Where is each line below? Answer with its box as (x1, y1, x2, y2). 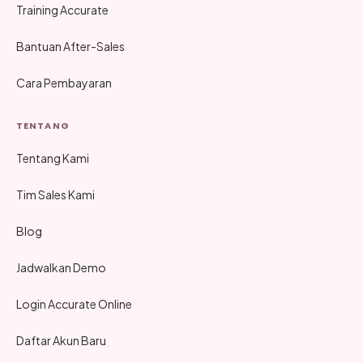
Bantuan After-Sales (16, 38, 125, 53)
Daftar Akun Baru (16, 332, 106, 348)
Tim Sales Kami (16, 186, 95, 202)
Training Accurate (16, 2, 109, 17)
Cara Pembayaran (16, 75, 112, 90)
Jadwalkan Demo (16, 259, 106, 275)
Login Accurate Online (16, 296, 132, 311)
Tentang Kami (16, 150, 89, 165)
